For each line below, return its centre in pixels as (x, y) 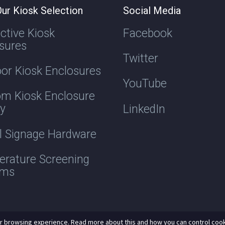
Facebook (148, 33)
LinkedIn (144, 109)
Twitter (141, 59)
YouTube (145, 84)
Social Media (152, 10)
